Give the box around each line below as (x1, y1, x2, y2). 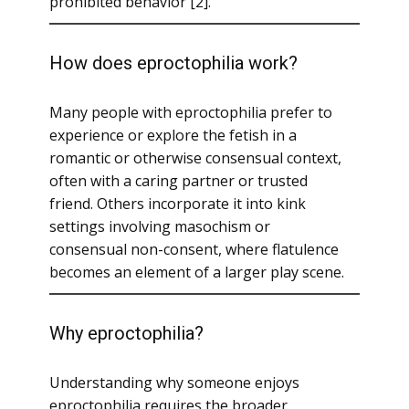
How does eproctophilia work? (49, 52, 298, 74)
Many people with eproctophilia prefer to (49, 102, 332, 122)
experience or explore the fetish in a (49, 125, 297, 145)
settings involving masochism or (49, 216, 270, 236)
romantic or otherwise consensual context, (49, 148, 341, 168)
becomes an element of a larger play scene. (49, 262, 344, 282)
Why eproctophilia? (49, 322, 204, 344)
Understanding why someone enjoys (49, 372, 299, 393)
